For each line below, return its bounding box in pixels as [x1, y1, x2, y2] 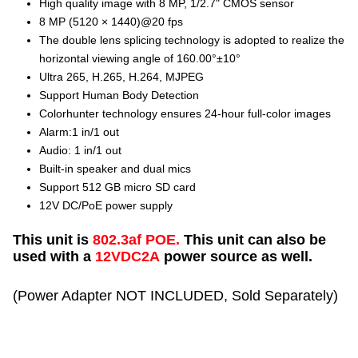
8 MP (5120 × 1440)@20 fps [39, 15, 184, 29]
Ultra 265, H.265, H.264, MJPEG [39, 70, 205, 84]
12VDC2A [95, 249, 161, 265]
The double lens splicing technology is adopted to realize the [39, 34, 345, 47]
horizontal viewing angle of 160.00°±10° [39, 52, 241, 66]
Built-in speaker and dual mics [39, 162, 192, 176]
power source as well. [160, 249, 313, 265]
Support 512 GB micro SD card [39, 181, 197, 194]
